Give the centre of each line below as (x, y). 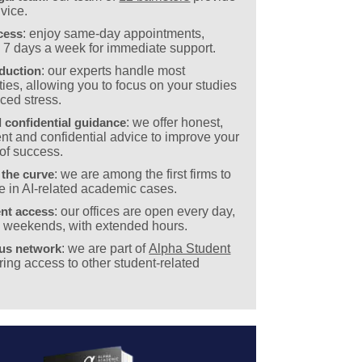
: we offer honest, (175, 123)
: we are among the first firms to (143, 175)
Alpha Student (190, 249)
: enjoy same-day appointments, (114, 34)
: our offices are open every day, (145, 212)
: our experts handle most (114, 71)
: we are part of (105, 249)
